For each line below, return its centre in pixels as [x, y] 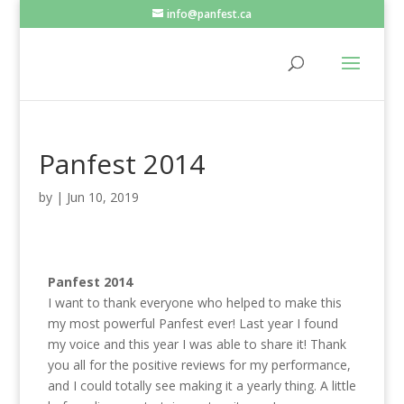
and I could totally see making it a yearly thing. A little [202, 386]
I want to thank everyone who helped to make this [194, 303]
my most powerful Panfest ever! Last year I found [193, 323]
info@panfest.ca [209, 14]
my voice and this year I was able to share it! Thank [197, 344]
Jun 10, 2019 [102, 197]
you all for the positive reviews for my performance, [199, 365]
